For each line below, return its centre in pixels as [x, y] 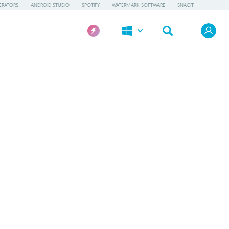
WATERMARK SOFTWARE [139, 5]
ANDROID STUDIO [50, 5]
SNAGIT [186, 5]
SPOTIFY [91, 5]
